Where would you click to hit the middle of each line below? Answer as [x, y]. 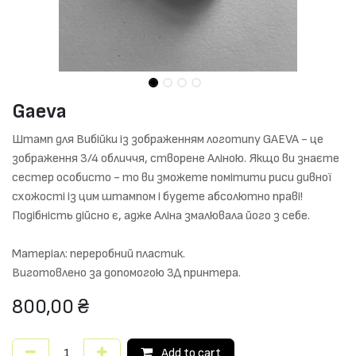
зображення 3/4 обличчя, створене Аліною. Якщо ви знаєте [176, 159]
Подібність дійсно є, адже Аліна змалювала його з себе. [161, 216]
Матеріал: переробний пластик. [99, 254]
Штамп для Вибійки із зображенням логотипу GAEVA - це [168, 140]
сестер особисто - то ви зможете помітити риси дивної [172, 178]
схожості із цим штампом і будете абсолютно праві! [157, 197]
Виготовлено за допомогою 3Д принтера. [126, 273]
